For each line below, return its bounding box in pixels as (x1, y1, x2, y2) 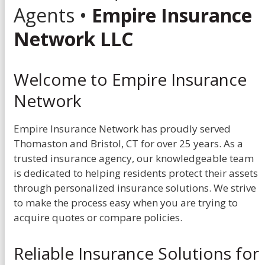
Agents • (14, 2, 92, 28)
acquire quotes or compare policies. (14, 210, 182, 224)
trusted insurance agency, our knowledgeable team (14, 151, 254, 165)
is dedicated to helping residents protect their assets (14, 166, 258, 180)
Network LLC (14, 25, 133, 51)
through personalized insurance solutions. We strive (14, 180, 256, 195)
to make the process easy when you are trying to (14, 195, 238, 209)
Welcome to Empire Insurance (14, 67, 247, 91)
